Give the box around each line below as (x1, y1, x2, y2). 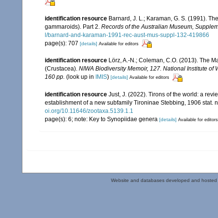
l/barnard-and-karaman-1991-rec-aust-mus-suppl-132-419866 (45, 31, 209, 38)
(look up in (66, 73, 95, 81)
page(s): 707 (45, 39, 80, 47)
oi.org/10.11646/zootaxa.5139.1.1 (45, 107, 133, 114)
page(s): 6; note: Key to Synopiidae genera (45, 115, 159, 123)
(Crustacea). (45, 65, 79, 73)
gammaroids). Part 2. (45, 23, 101, 30)
